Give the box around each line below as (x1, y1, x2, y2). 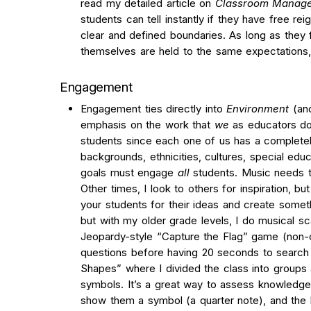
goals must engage (81, 165, 178, 179)
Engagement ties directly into (81, 101, 226, 115)
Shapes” (81, 261, 121, 275)
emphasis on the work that (81, 117, 215, 131)
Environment (226, 101, 289, 115)
